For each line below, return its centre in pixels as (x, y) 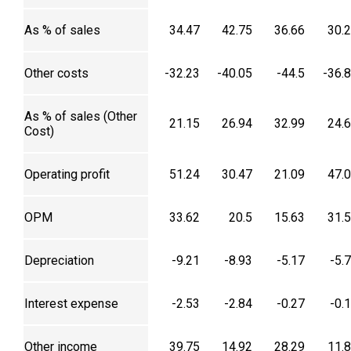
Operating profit (67, 175)
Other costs (56, 74)
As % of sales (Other (81, 117)
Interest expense (71, 304)
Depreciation (59, 261)
